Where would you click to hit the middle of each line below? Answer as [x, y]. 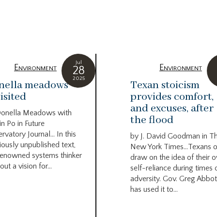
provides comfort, [172, 97]
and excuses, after [172, 109]
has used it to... [154, 190]
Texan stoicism [165, 85]
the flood [152, 120]
